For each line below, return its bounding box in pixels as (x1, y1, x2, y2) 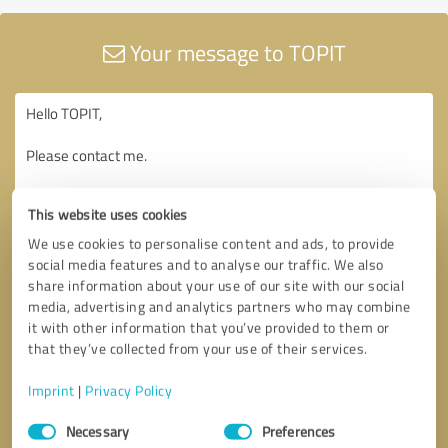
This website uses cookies (28, 204, 188, 224)
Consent (27, 409, 78, 429)
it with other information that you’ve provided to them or (28, 317, 390, 337)
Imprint (28, 380, 75, 400)
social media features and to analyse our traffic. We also (28, 254, 384, 274)
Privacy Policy (85, 380, 173, 400)
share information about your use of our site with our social (28, 275, 405, 295)
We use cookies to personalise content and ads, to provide (28, 233, 395, 253)
